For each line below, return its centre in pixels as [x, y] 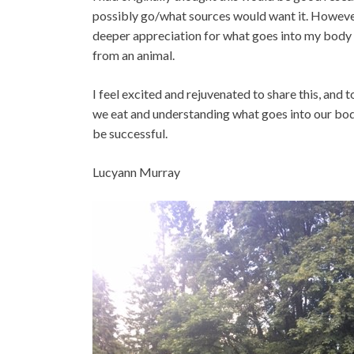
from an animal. [134, 55]
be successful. [130, 133]
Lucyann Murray [136, 172]
